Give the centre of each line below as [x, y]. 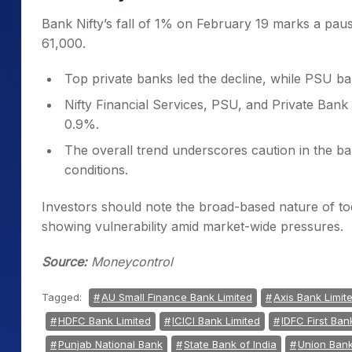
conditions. [96, 170]
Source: [64, 262]
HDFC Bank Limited [104, 321]
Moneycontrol [130, 262]
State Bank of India [230, 344]
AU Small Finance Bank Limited [177, 297]
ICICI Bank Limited [216, 321]
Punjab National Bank [110, 344]
